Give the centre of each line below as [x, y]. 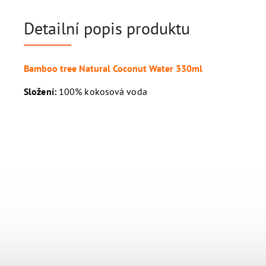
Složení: [40, 91]
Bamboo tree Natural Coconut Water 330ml [113, 68]
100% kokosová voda [102, 91]
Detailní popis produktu [107, 28]
